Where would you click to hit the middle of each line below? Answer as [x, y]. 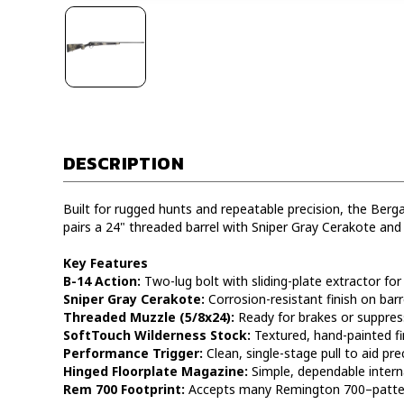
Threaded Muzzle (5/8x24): [148, 317]
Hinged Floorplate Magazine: [155, 371]
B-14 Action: [101, 281]
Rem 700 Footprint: [124, 389]
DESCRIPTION [123, 163]
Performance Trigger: [133, 353]
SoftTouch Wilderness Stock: [156, 335]
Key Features [105, 263]
